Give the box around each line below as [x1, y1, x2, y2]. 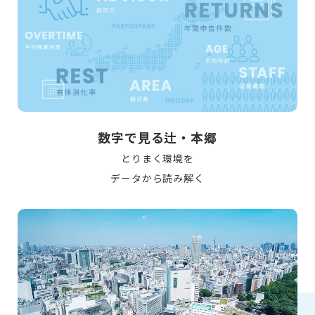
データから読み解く [110, 170, 205, 185]
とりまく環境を [121, 150, 194, 165]
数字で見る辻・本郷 [98, 127, 217, 146]
